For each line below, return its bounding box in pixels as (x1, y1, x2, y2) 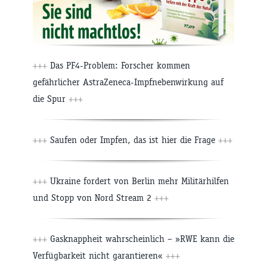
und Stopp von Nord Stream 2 (33, 192, 154, 204)
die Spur (33, 93, 69, 105)
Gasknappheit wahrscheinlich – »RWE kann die (47, 233, 234, 245)
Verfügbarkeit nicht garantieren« (33, 250, 166, 262)
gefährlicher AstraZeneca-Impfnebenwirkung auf (33, 76, 223, 88)
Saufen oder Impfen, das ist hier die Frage (47, 134, 218, 146)
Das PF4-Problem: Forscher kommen (47, 60, 190, 72)
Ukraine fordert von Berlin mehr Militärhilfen (47, 175, 229, 187)
